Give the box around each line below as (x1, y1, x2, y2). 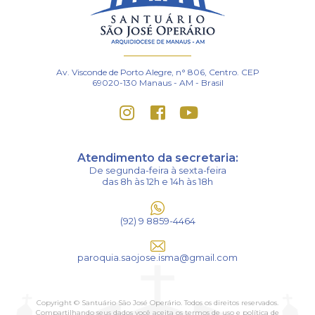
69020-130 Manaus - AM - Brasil (91, 77, 224, 88)
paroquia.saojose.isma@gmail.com (77, 252, 238, 263)
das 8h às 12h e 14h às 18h (102, 176, 213, 187)
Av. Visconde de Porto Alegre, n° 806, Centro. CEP (56, 67, 259, 77)
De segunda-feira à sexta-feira (89, 165, 226, 176)
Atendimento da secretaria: (77, 151, 238, 165)
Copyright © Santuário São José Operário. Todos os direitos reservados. (37, 298, 278, 307)
